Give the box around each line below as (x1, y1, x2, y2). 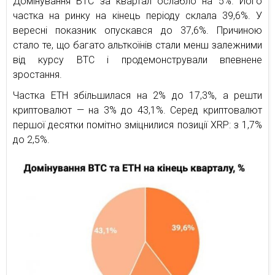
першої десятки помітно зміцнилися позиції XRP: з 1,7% (13, 119, 262, 131)
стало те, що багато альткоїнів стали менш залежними (13, 39, 262, 52)
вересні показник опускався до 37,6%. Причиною (13, 25, 262, 37)
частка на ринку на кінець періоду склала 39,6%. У (13, 10, 262, 22)
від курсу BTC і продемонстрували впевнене (13, 54, 262, 66)
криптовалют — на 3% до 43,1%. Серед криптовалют (13, 104, 262, 117)
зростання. (13, 69, 62, 81)
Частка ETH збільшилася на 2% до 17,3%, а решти (13, 90, 262, 102)
